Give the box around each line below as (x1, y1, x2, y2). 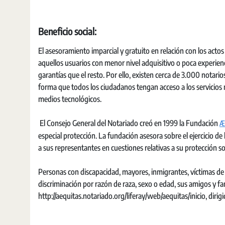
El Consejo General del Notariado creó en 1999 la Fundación (38, 118, 219, 128)
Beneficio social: (38, 25, 96, 37)
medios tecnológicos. (38, 94, 101, 104)
